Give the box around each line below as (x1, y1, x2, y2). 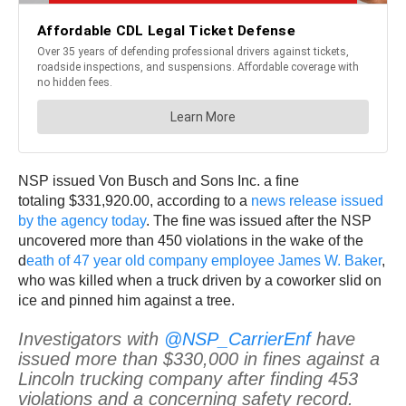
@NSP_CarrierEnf (164, 328, 311, 349)
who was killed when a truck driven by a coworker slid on (18, 272, 382, 288)
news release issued (251, 192, 383, 208)
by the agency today (18, 212, 146, 228)
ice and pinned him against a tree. (18, 292, 235, 308)
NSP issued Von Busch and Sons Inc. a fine (18, 172, 299, 188)
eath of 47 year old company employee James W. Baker (26, 252, 382, 268)
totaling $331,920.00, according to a (18, 192, 251, 208)
